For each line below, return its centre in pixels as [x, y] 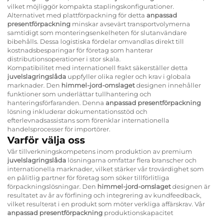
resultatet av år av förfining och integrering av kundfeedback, [104, 195]
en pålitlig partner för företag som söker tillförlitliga [88, 177]
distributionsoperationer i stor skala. [64, 59]
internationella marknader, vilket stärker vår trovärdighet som [106, 169]
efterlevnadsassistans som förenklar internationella [88, 120]
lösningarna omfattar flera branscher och [132, 160]
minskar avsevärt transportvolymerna [131, 24]
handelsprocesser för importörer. [59, 129]
